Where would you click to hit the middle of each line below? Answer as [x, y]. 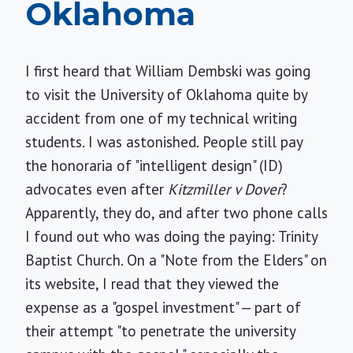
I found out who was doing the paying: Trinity [171, 236]
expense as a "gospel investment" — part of [163, 307]
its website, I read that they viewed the [152, 284]
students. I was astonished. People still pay [164, 142]
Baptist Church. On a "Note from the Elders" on [176, 260]
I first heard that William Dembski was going [168, 71]
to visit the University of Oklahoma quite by [166, 95]
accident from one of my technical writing [161, 118]
